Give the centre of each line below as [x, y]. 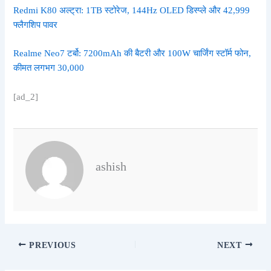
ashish [111, 167]
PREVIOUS [51, 245]
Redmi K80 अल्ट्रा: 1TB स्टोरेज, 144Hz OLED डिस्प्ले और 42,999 [132, 10]
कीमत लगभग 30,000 [49, 68]
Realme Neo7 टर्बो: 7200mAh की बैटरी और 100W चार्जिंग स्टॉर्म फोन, [132, 54]
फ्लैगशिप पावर [36, 24]
